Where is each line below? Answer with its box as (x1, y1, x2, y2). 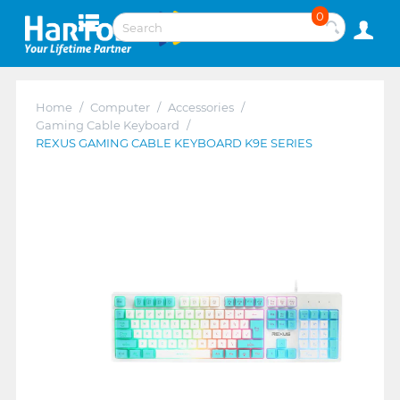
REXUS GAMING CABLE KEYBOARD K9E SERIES (35, 135, 312, 150)
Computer (89, 99, 150, 114)
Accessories (167, 99, 234, 114)
